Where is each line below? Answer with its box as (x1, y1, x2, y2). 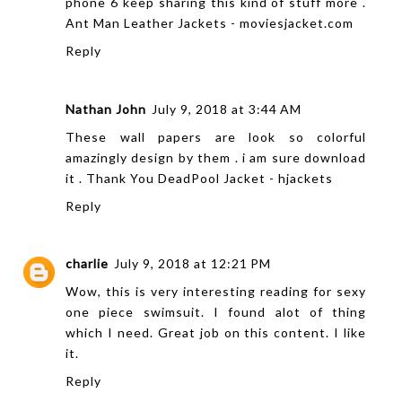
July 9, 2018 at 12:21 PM (114, 256, 271, 272)
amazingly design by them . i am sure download (66, 149, 367, 165)
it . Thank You (66, 170, 158, 186)
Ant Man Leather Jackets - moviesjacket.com (66, 15, 354, 31)
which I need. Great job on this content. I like (66, 325, 367, 341)
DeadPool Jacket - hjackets (158, 170, 333, 186)
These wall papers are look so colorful (66, 128, 367, 144)
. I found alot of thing (200, 304, 367, 320)
